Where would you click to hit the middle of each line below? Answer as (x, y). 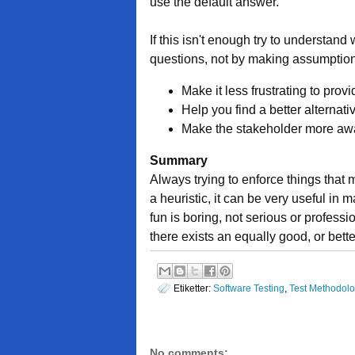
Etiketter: (193, 288)
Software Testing (249, 288)
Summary (179, 160)
